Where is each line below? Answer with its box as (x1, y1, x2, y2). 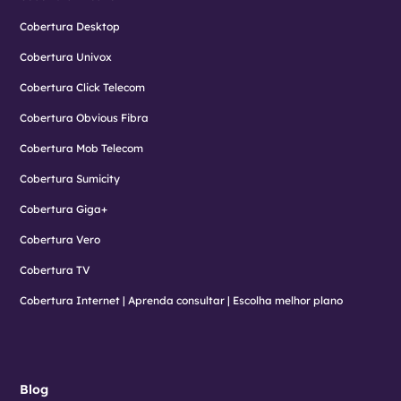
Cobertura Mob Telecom (20, 141, 144, 156)
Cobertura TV (20, 263, 91, 277)
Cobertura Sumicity (20, 172, 121, 186)
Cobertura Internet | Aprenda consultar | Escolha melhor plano (20, 294, 344, 308)
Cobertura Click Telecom (20, 81, 146, 95)
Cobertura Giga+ (20, 202, 108, 217)
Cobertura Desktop (20, 20, 121, 34)
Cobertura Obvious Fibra (20, 111, 149, 125)
